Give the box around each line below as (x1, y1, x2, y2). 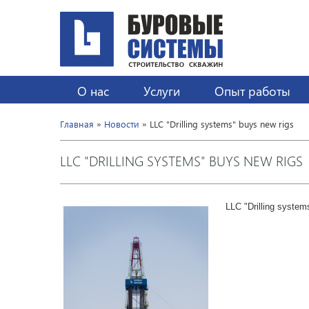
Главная (60, 118, 94, 130)
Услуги (143, 83, 180, 99)
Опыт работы (215, 83, 290, 99)
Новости (104, 118, 139, 130)
